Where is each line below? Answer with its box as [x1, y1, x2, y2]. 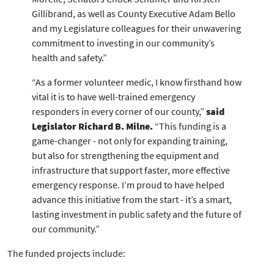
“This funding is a [153, 120, 226, 132]
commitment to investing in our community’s [32, 37, 215, 49]
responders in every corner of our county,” [32, 105, 206, 117]
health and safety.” [32, 51, 107, 64]
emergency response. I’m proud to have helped [32, 179, 224, 191]
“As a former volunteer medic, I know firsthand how [32, 76, 242, 88]
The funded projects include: [7, 247, 125, 259]
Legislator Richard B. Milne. [32, 120, 153, 132]
